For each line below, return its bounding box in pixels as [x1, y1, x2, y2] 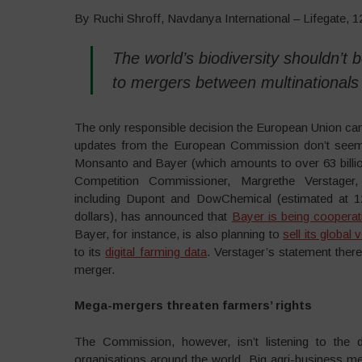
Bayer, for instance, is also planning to [74, 226, 284, 241]
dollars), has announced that [74, 208, 232, 223]
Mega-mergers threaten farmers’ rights [74, 298, 312, 312]
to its [74, 244, 106, 259]
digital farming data [105, 244, 207, 259]
